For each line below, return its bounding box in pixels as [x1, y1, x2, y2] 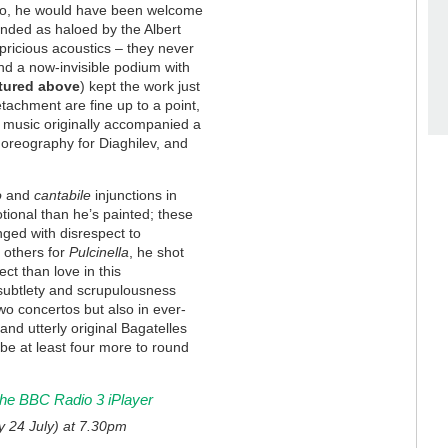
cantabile [34, 186, 92, 203]
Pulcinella [69, 243, 130, 260]
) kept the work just [80, 77, 201, 94]
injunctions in [91, 186, 178, 203]
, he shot [129, 243, 185, 260]
